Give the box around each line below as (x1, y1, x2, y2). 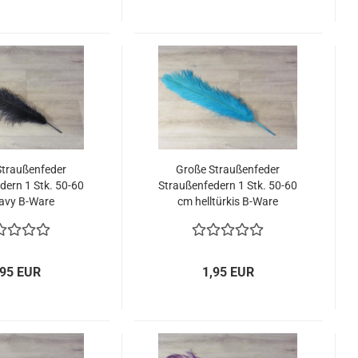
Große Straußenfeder (176, 163, 280, 176)
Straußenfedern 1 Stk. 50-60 (158, 179, 298, 192)
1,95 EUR (202, 265, 255, 280)
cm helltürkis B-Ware (177, 195, 279, 208)
